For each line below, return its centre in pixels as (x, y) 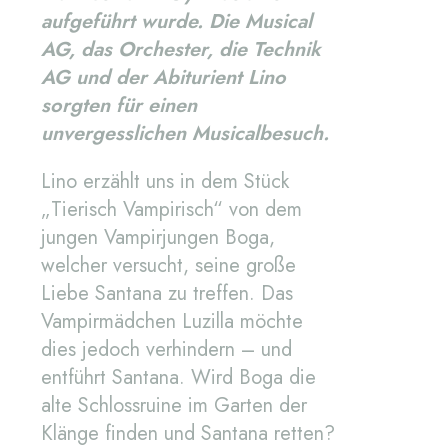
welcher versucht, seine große (168, 266)
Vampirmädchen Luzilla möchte (172, 322)
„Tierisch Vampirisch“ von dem (171, 210)
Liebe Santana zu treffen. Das (167, 294)
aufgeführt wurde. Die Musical (176, 22)
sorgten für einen (119, 106)
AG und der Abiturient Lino (163, 78)
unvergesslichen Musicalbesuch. (185, 134)
